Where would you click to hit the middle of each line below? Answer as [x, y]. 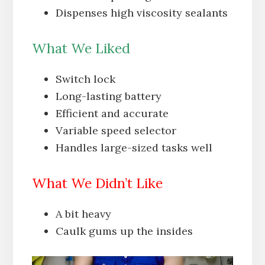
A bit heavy [83, 214]
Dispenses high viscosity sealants [141, 12]
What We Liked [81, 48]
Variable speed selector [116, 130]
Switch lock [85, 79]
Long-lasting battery [108, 96]
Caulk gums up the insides [124, 231]
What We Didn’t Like [97, 183]
